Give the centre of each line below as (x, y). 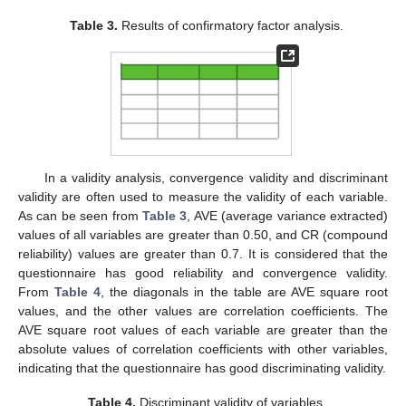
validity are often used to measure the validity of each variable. (203, 197)
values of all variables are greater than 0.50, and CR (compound (203, 235)
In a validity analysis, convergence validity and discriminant (216, 178)
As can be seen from (80, 216)
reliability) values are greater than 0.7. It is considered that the (203, 254)
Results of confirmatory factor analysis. (231, 26)
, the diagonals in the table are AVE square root (245, 292)
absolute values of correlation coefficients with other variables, (203, 349)
